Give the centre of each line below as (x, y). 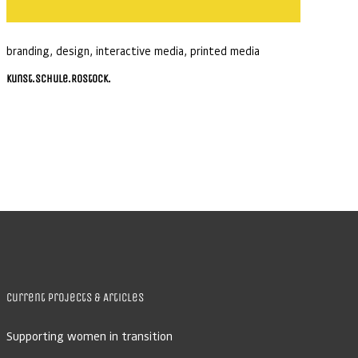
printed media (225, 50)
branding (28, 50)
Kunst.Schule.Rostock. (58, 78)
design (72, 50)
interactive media (139, 50)
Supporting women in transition (89, 335)
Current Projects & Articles (75, 297)
